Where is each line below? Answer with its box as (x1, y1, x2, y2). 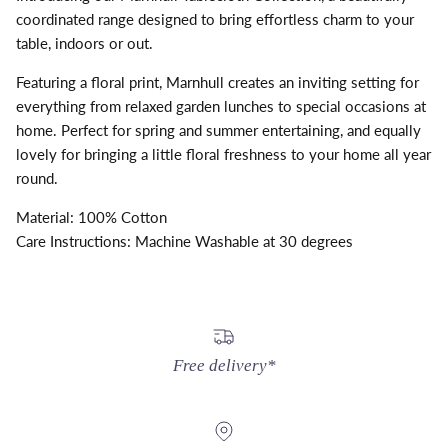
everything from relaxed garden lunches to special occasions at (16, 96, 426, 115)
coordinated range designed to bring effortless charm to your (16, 9, 414, 28)
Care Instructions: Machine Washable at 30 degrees (16, 231, 353, 250)
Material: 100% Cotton (16, 207, 167, 226)
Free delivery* (172, 356, 276, 376)
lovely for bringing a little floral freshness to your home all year (16, 144, 431, 163)
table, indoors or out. (16, 33, 153, 52)
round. (16, 168, 58, 187)
